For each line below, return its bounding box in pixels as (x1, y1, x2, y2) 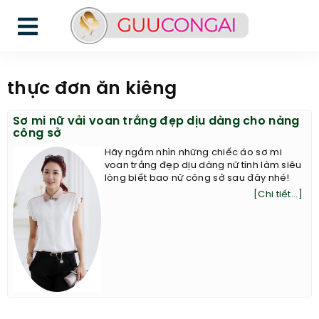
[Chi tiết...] (253, 190, 303, 199)
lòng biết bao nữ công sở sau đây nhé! (104, 174, 290, 183)
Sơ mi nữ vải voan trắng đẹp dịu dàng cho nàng (13, 115, 300, 127)
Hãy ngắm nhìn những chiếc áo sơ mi (104, 148, 282, 157)
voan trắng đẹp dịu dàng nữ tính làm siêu (104, 161, 302, 170)
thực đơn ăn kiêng (7, 80, 177, 98)
